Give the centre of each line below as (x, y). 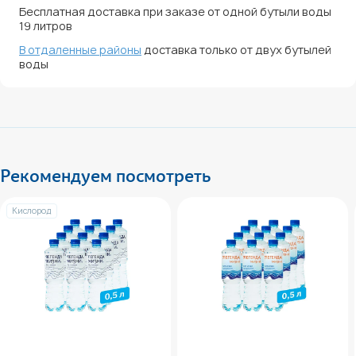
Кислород (32, 210)
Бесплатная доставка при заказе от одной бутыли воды (175, 11)
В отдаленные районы (80, 49)
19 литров (46, 25)
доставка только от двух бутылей (236, 49)
